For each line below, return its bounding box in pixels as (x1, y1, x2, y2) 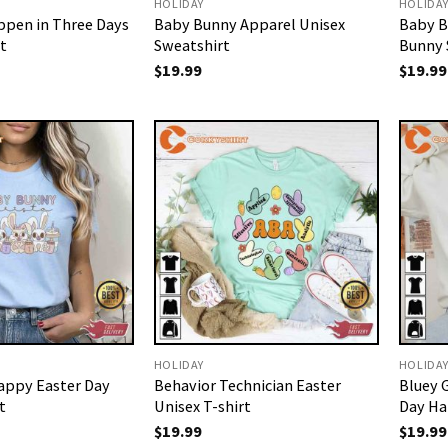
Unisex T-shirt (153, 395, 251, 416)
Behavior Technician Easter (153, 374, 341, 395)
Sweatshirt (153, 34, 230, 55)
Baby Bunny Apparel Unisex (153, 13, 345, 34)
